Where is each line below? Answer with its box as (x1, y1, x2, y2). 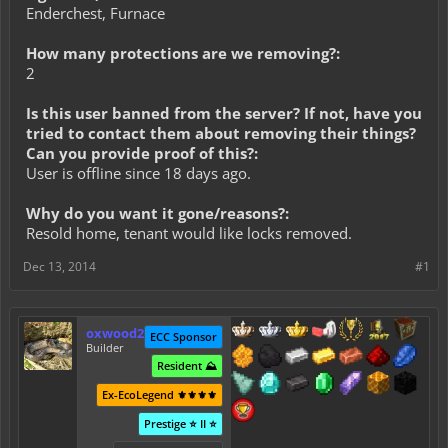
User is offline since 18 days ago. (26, 163, 251, 183)
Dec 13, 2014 (23, 258, 96, 275)
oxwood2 (86, 324, 144, 342)
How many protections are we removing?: (26, 43, 340, 63)
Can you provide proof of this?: (26, 143, 258, 163)
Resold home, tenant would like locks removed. (26, 223, 352, 243)
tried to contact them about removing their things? (26, 123, 416, 143)
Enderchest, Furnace (26, 3, 165, 23)
